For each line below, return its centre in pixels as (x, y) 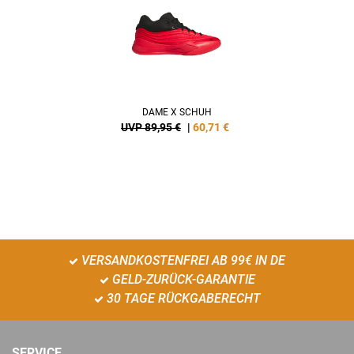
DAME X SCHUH (177, 112)
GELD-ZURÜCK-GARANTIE (182, 279)
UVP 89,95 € (151, 127)
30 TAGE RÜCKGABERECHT (182, 298)
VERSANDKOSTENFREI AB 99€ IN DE (182, 260)
